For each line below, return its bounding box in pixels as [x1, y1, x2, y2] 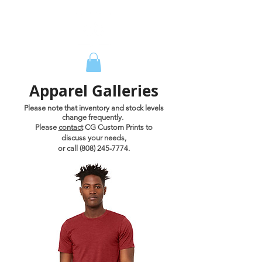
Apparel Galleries [29, 80, 158, 102]
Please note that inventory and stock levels [23, 104, 164, 113]
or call [57, 144, 80, 153]
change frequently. [62, 113, 125, 122]
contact [58, 123, 83, 132]
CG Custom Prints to [82, 123, 153, 132]
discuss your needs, [61, 133, 126, 143]
